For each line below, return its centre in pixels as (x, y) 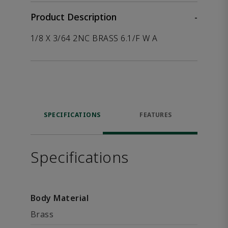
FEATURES (156, 115)
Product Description (74, 17)
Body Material (60, 198)
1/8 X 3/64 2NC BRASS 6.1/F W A (94, 38)
